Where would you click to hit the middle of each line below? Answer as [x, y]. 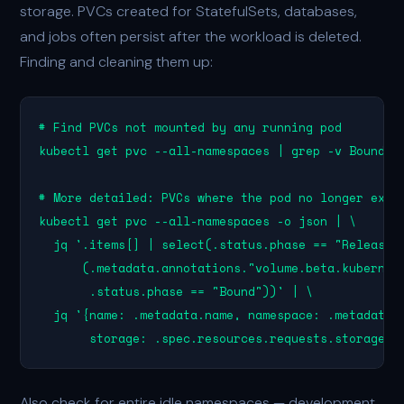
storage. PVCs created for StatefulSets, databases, [189, 11]
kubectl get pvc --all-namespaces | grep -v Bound [212, 151]
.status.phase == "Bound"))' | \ [176, 291]
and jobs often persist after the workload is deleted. [191, 37]
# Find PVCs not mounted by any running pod [191, 127]
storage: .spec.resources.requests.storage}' [220, 338]
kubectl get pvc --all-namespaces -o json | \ [198, 221]
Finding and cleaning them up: [117, 62]
